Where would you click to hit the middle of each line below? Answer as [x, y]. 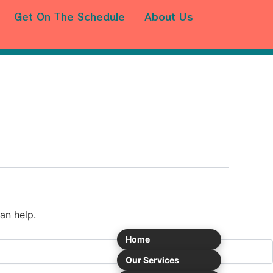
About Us [169, 16]
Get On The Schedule [69, 16]
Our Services [152, 260]
